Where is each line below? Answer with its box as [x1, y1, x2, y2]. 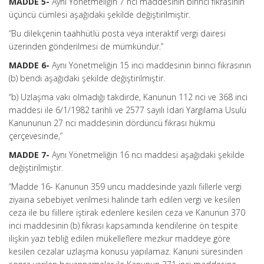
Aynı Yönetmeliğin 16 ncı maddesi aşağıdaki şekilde [52, 149, 245, 160]
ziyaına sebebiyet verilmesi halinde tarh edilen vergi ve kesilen [9, 194, 240, 205]
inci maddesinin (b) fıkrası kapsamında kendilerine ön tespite [9, 220, 238, 231]
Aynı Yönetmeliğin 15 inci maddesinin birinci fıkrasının [52, 60, 251, 71]
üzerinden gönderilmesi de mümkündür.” [9, 41, 163, 52]
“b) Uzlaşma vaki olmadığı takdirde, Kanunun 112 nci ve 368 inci [9, 91, 247, 103]
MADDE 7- [9, 149, 52, 160]
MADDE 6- [9, 60, 52, 71]
